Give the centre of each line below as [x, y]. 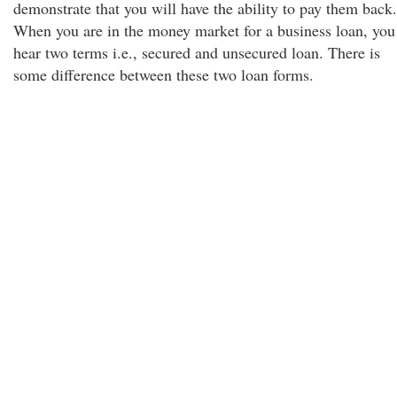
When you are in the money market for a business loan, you [204, 30]
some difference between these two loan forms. [163, 74]
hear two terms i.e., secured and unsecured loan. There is [197, 52]
